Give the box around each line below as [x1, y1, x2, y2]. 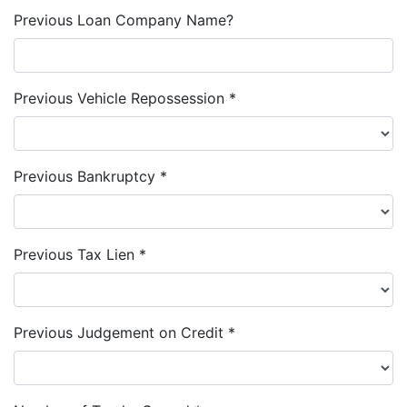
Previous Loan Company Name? [14, 11, 233, 29]
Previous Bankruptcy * [14, 167, 167, 185]
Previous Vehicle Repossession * [14, 89, 236, 107]
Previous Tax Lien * [14, 245, 146, 263]
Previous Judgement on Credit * [14, 323, 235, 342]
